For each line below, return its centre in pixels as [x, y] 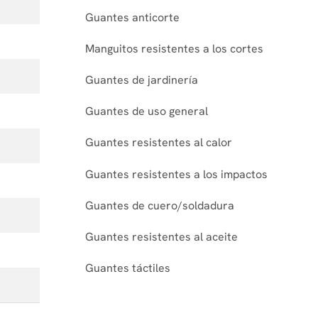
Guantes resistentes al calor [159, 143]
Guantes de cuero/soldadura [160, 205]
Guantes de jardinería [142, 80]
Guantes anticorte [132, 17]
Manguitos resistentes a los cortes [174, 48]
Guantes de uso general [147, 111]
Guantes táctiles [128, 268]
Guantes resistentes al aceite [161, 236]
